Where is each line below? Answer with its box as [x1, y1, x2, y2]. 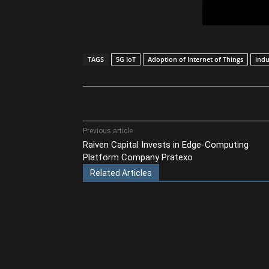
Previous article [83, 126, 133, 135]
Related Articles [90, 168, 152, 178]
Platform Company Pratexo [83, 151, 193, 163]
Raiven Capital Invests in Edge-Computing [83, 139, 249, 150]
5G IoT [116, 54, 136, 64]
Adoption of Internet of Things [148, 54, 243, 64]
